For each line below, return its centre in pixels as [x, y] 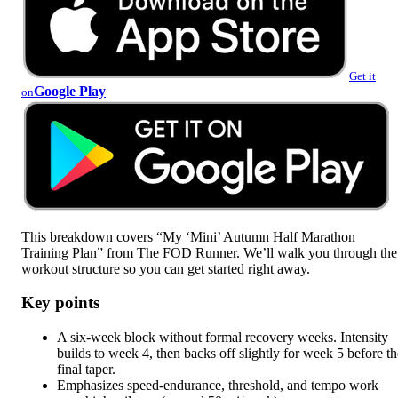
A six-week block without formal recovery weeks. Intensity [223, 338]
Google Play [70, 91]
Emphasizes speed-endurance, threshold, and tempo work [218, 386]
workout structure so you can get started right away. [166, 268]
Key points [60, 303]
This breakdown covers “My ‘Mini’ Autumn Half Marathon [188, 236]
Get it [362, 76]
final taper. [86, 370]
